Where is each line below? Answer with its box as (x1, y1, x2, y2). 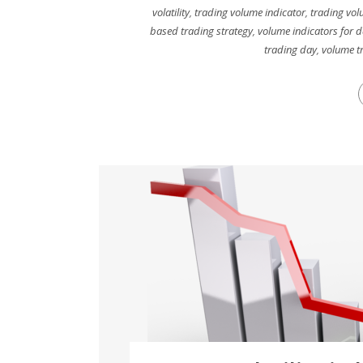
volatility (152, 5, 190, 19)
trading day (263, 42, 317, 57)
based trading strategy (150, 23, 253, 38)
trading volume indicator (194, 5, 305, 19)
